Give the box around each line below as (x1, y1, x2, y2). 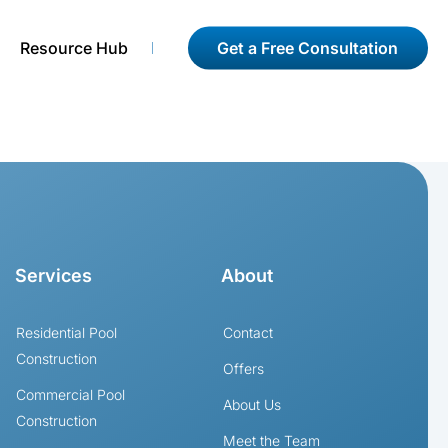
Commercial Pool (15, 385, 125, 403)
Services (14, 265, 92, 287)
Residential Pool (15, 323, 117, 341)
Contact (222, 323, 273, 341)
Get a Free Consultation (217, 37, 399, 58)
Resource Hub (19, 38, 128, 58)
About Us (222, 395, 281, 413)
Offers (222, 359, 264, 377)
